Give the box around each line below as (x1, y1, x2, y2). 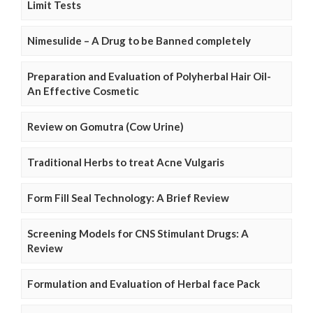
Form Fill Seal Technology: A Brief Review (27, 191, 229, 205)
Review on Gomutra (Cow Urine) (27, 120, 184, 133)
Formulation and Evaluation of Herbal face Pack (27, 277, 260, 291)
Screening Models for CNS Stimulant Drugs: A (27, 227, 249, 240)
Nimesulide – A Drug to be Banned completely (27, 34, 251, 48)
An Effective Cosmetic (27, 85, 139, 98)
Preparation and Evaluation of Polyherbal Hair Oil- (27, 70, 271, 83)
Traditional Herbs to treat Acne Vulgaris (27, 156, 224, 169)
